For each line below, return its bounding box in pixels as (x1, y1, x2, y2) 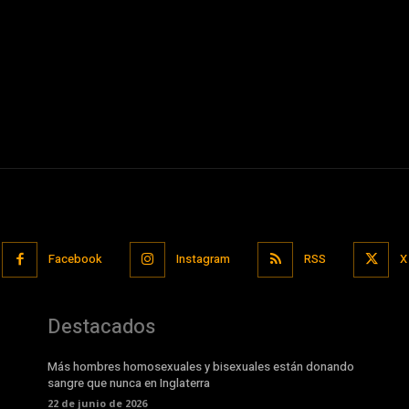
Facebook (48, 250, 102, 268)
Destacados (47, 311, 155, 341)
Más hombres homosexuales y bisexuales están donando (47, 357, 354, 375)
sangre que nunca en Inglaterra (47, 373, 210, 392)
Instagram (176, 250, 230, 268)
